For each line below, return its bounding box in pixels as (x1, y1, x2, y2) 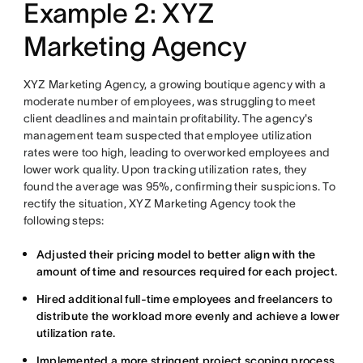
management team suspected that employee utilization (23, 129, 312, 142)
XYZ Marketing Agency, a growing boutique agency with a (23, 78, 326, 91)
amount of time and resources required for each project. (36, 265, 338, 278)
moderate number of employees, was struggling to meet (23, 95, 316, 108)
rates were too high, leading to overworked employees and (23, 146, 330, 159)
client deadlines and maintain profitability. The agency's (23, 112, 314, 125)
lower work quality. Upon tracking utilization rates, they (23, 163, 307, 176)
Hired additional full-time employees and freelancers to (36, 293, 333, 305)
